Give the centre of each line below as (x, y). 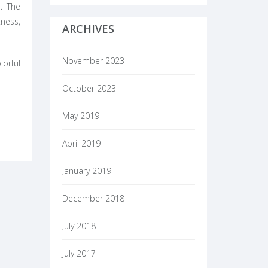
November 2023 (93, 61)
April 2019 (81, 143)
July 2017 (79, 253)
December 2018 (93, 198)
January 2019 (86, 171)
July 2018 (79, 226)
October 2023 (89, 88)
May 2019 (80, 116)
